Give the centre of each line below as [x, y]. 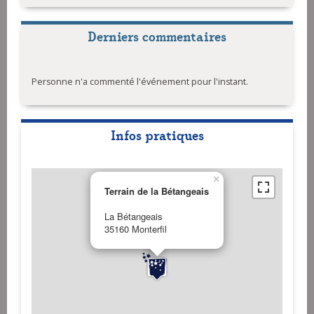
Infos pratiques [157, 135]
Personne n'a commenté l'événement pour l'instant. [140, 82]
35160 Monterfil [136, 229]
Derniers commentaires [157, 36]
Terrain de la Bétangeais [157, 191]
